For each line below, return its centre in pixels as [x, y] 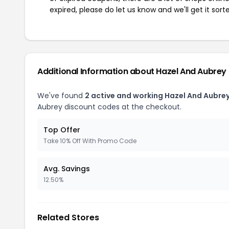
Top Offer [62, 130]
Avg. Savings [67, 168]
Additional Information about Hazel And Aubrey [132, 71]
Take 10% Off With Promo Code [90, 141]
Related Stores [68, 217]
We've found [61, 95]
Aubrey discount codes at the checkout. [109, 107]
